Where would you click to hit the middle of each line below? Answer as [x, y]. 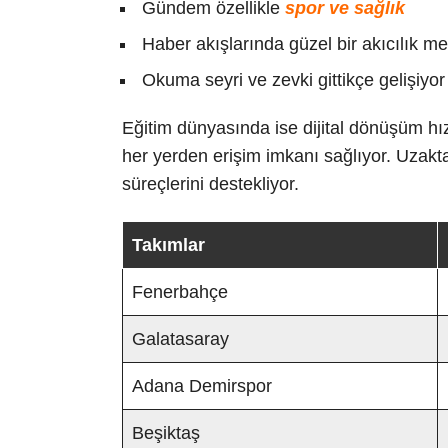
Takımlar [168, 245]
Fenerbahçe [180, 292]
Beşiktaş [166, 433]
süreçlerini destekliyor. [210, 183]
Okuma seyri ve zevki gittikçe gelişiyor [293, 79]
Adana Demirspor [202, 386]
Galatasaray [180, 339]
